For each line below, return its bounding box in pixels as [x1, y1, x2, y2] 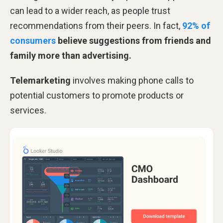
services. [10, 105, 46, 115]
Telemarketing [10, 75, 71, 86]
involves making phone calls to [71, 75, 194, 86]
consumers [10, 35, 56, 46]
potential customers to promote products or [10, 90, 184, 101]
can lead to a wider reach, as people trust [10, 5, 170, 16]
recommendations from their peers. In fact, [10, 20, 182, 31]
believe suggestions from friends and [56, 35, 211, 46]
